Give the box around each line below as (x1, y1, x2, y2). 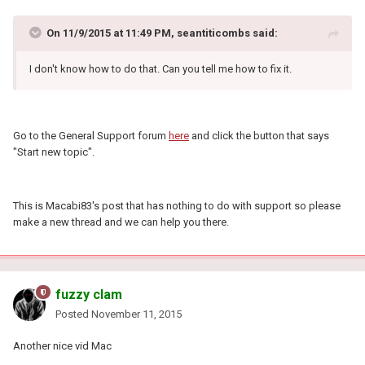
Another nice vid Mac (13, 339, 112, 352)
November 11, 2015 (91, 307, 182, 320)
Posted (55, 307, 91, 320)
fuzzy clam (55, 286, 122, 302)
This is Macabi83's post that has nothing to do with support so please (13, 199, 341, 212)
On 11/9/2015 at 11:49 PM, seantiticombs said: (46, 26, 278, 39)
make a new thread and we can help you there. (13, 215, 229, 228)
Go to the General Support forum (13, 129, 169, 142)
